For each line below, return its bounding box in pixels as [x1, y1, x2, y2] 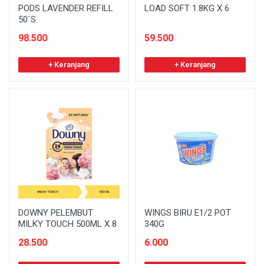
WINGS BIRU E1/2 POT [144, 207, 231, 218]
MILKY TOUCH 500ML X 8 [18, 218, 117, 229]
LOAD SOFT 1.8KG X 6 [144, 2, 229, 14]
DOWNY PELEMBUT [18, 207, 93, 218]
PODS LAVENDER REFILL [18, 2, 113, 14]
